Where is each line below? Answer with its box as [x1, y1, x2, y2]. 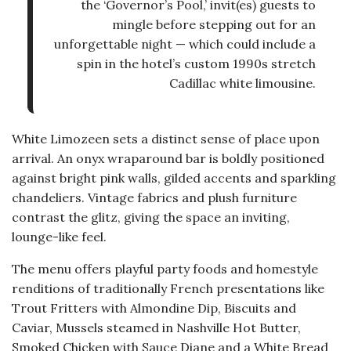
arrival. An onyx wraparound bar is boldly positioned [12, 150, 324, 167]
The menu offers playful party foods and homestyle [12, 261, 318, 277]
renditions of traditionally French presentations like [12, 280, 324, 297]
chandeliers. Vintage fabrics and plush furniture [12, 190, 297, 206]
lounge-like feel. [12, 229, 107, 245]
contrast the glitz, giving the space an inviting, [12, 209, 290, 226]
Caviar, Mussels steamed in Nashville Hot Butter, [12, 320, 301, 336]
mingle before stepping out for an [112, 16, 316, 33]
